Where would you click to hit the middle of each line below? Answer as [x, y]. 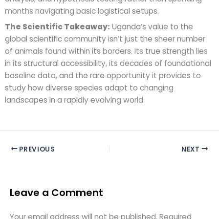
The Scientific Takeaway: [57, 27]
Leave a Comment [56, 193]
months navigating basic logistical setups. [82, 11]
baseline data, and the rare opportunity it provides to [103, 76]
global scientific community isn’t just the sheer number [105, 39]
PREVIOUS [36, 149]
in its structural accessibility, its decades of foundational [108, 64]
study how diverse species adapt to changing [89, 88]
